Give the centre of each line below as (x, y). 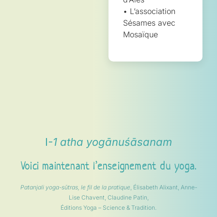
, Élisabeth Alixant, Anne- (163, 187)
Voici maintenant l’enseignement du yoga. (108, 166)
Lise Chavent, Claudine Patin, (108, 198)
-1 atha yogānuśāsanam (110, 142)
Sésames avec (149, 23)
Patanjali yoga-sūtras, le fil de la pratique (75, 187)
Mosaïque (140, 34)
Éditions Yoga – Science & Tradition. (108, 208)
